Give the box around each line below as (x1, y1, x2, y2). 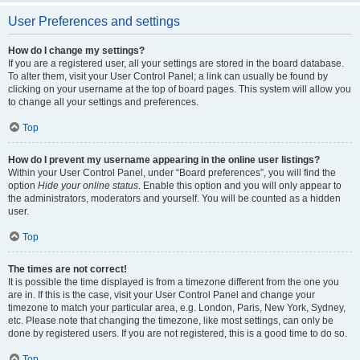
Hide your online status (38, 180, 138, 191)
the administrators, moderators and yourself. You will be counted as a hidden (8, 193, 341, 204)
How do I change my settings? (8, 45, 145, 56)
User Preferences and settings (8, 14, 180, 28)
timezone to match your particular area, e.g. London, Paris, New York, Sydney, (8, 302, 346, 313)
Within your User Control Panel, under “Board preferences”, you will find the (8, 167, 336, 178)
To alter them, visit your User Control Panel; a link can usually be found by (8, 71, 328, 82)
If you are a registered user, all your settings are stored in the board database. (8, 58, 344, 69)
